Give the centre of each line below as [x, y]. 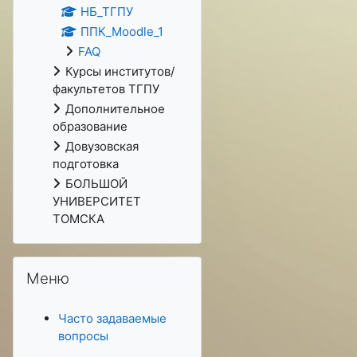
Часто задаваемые [112, 318]
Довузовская [102, 146]
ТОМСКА [78, 219]
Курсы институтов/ [120, 71]
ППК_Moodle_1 [122, 31]
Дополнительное [115, 109]
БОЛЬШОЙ [96, 184]
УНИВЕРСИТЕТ [97, 201]
